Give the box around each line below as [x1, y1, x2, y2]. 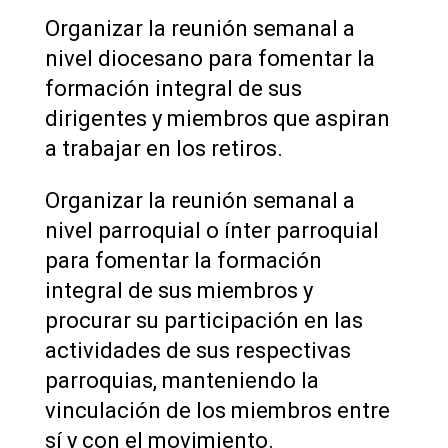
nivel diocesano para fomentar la [44, 46, 375, 72]
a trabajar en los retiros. [44, 136, 283, 162]
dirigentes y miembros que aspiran [44, 106, 390, 132]
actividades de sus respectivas [44, 338, 351, 364]
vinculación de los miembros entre [44, 398, 390, 424]
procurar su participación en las [44, 308, 363, 334]
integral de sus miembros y [44, 278, 313, 304]
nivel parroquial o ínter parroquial [44, 218, 379, 244]
